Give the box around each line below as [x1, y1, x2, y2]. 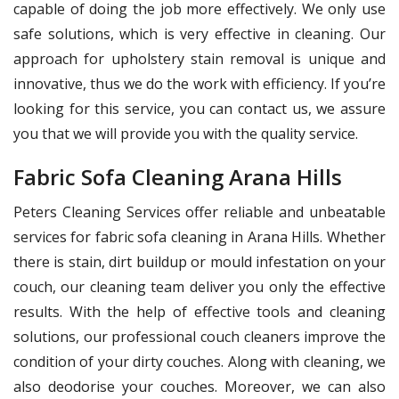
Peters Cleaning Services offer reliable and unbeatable [13, 201, 386, 222]
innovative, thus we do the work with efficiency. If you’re [13, 73, 386, 94]
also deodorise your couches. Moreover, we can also [13, 376, 386, 396]
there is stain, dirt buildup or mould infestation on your [13, 251, 386, 272]
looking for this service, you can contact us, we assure [13, 98, 386, 118]
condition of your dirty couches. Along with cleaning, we [13, 351, 386, 371]
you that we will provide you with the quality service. [13, 123, 358, 143]
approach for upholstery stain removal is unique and [13, 48, 386, 69]
